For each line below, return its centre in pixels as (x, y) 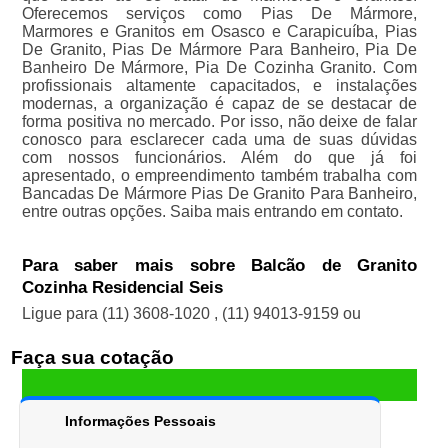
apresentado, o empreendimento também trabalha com (219, 176)
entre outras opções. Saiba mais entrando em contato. (212, 212)
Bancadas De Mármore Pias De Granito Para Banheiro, (219, 194)
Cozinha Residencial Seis (122, 288)
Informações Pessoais (140, 421)
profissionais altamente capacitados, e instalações (219, 86)
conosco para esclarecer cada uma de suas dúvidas (219, 140)
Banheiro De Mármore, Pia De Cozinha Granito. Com (219, 68)
